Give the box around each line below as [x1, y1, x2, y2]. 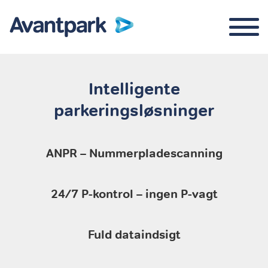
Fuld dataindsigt [87, 227, 181, 242]
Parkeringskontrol [12, 119, 124, 131]
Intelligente [88, 78, 180, 99]
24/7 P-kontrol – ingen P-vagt [50, 186, 218, 201]
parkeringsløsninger [54, 99, 214, 121]
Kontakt [12, 170, 62, 182]
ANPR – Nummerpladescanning [45, 145, 223, 160]
